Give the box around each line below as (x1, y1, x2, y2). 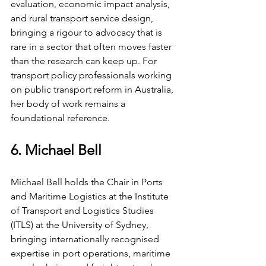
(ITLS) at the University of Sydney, (11, 218, 151, 230)
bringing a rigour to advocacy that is (11, 26, 164, 38)
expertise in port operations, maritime (11, 247, 173, 259)
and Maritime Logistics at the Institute (11, 190, 171, 202)
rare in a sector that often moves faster (11, 40, 174, 52)
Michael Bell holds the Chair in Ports (11, 176, 165, 188)
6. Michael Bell (11, 141, 102, 159)
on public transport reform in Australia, (11, 83, 176, 95)
